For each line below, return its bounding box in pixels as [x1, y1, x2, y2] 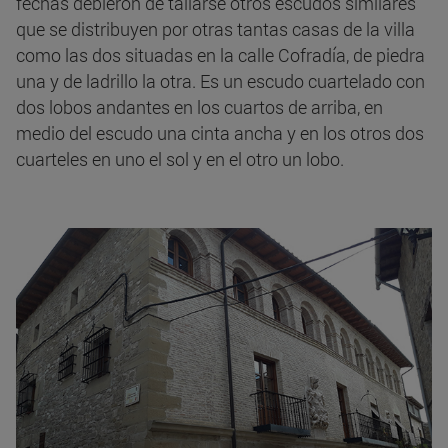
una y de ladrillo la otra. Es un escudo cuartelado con [16, 69, 425, 94]
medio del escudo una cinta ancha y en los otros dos [16, 121, 424, 146]
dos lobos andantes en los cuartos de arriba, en [16, 95, 383, 120]
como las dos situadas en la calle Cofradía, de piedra [16, 43, 425, 68]
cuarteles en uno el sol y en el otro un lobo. [16, 147, 344, 172]
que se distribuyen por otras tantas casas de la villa [16, 17, 415, 42]
